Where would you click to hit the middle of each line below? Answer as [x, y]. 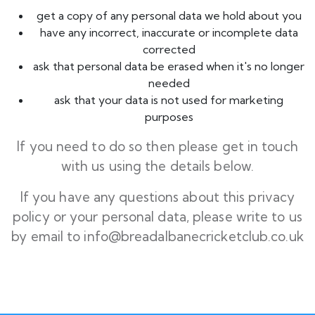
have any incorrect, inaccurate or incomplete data [169, 32]
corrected [169, 49]
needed [169, 83]
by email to [48, 236]
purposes [169, 117]
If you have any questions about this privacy [157, 197]
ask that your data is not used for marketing [169, 100]
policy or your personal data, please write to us [157, 217]
